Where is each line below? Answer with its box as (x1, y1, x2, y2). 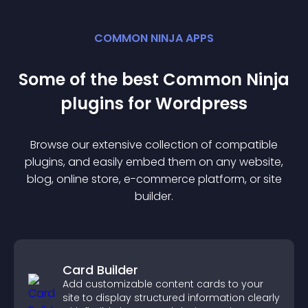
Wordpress (155, 92, 247, 115)
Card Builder (63, 261, 138, 278)
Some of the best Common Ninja (19, 68, 289, 91)
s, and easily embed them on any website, (58, 154, 283, 170)
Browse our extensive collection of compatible (30, 137, 278, 153)
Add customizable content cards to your (63, 277, 263, 291)
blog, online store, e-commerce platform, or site (26, 171, 282, 187)
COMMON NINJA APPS (94, 30, 214, 46)
